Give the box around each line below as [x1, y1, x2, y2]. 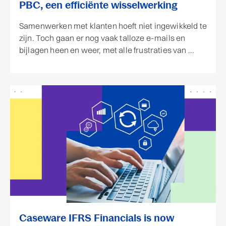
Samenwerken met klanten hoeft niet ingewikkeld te [19, 21, 207, 31]
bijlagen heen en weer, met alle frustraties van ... [19, 45, 195, 55]
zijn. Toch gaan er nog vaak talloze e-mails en [19, 33, 186, 43]
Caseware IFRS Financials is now [19, 212, 174, 224]
